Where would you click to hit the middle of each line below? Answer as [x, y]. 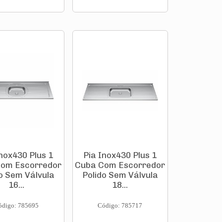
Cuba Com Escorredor [120, 165]
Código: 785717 [120, 205]
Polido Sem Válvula [120, 175]
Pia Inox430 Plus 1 [120, 155]
